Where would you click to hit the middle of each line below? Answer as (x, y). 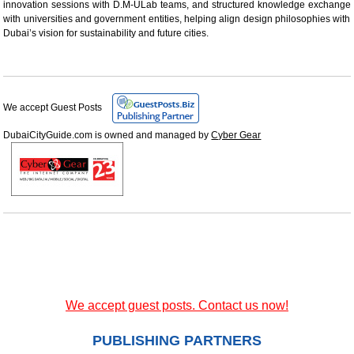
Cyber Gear (236, 135)
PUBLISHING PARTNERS (177, 340)
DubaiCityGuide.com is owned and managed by (107, 135)
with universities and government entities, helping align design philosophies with (177, 19)
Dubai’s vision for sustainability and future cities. (106, 33)
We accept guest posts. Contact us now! (177, 305)
